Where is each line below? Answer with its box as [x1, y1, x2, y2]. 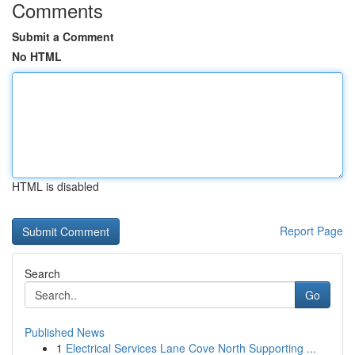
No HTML [12, 48, 62, 64]
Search [25, 265, 60, 281]
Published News [25, 324, 105, 340]
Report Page [280, 223, 343, 239]
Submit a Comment [12, 29, 114, 44]
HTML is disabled [12, 178, 99, 194]
